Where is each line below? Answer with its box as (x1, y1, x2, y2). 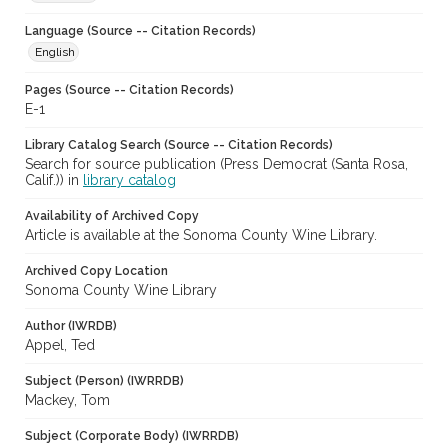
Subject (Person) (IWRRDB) (25, 374, 184, 389)
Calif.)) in (25, 172, 83, 189)
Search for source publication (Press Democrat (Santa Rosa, (25, 156, 408, 173)
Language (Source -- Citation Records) (25, 24, 256, 39)
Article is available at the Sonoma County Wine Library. (25, 227, 377, 244)
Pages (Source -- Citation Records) (25, 83, 234, 98)
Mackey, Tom (25, 392, 110, 409)
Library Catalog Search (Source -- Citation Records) (25, 138, 333, 153)
